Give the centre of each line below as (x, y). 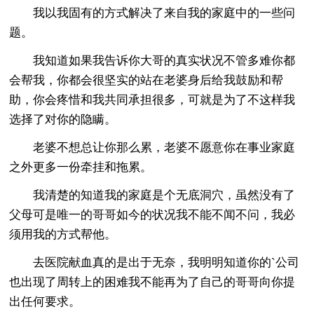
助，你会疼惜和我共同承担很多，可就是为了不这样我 (152, 100)
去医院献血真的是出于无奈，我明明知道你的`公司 (155, 262)
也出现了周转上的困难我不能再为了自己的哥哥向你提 (152, 282)
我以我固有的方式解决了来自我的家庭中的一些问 (152, 13)
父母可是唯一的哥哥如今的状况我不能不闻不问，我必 (152, 214)
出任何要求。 (45, 301)
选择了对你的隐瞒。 (63, 119)
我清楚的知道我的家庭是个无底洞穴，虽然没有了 (152, 195)
